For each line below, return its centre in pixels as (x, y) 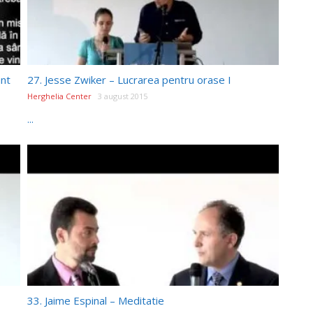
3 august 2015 (123, 96)
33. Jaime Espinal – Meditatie (96, 300)
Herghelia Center (59, 96)
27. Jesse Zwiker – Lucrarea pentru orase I (129, 79)
